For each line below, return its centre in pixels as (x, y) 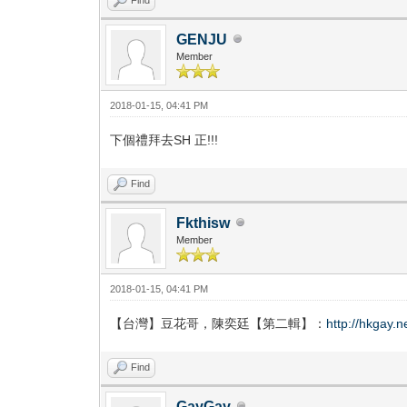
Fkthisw (203, 223)
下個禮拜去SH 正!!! (164, 139)
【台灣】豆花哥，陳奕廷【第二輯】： (218, 323)
